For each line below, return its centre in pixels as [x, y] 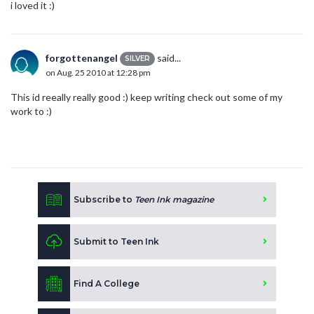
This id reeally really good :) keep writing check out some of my [146, 97]
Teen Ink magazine [174, 199]
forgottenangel [82, 57]
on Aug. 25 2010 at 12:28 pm [98, 73]
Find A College [107, 283]
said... [168, 57]
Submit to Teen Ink [116, 241]
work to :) [31, 111]
